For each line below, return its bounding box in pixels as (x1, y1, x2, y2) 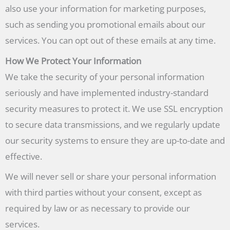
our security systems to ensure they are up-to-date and (5, 134, 225, 146)
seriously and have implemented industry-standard (5, 86, 208, 99)
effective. (5, 150, 42, 162)
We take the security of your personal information (5, 70, 204, 83)
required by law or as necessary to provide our (5, 202, 190, 215)
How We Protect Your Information (5, 54, 141, 67)
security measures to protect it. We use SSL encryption (5, 102, 223, 114)
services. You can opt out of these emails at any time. (5, 34, 216, 47)
